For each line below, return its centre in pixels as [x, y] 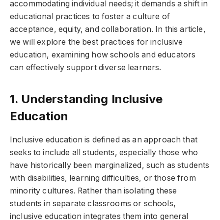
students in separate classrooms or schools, [93, 203]
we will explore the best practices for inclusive [96, 42]
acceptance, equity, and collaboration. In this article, [108, 29]
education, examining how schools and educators [103, 55]
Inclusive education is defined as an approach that [104, 139]
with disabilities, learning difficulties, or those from [103, 178]
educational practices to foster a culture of [90, 17]
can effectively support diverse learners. [86, 68]
